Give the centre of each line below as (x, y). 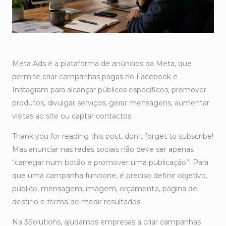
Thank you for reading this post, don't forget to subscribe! (113, 136)
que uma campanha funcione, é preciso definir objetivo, (110, 176)
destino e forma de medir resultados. (77, 202)
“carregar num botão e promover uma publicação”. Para (110, 163)
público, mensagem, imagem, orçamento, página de (105, 189)
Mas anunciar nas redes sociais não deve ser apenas (103, 150)
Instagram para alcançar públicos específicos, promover (109, 90)
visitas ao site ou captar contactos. (72, 116)
